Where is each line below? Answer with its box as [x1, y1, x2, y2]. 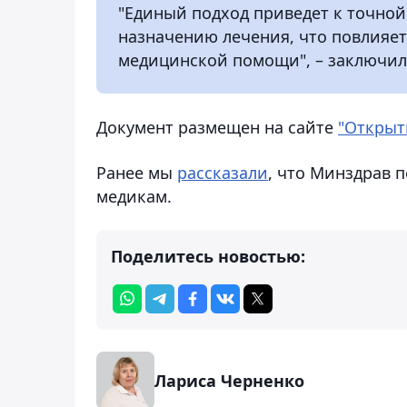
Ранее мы [96, 161, 177, 184]
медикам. [96, 184, 172, 207]
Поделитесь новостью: [111, 244, 305, 267]
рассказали [177, 161, 268, 184]
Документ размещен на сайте [96, 115, 338, 138]
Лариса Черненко [154, 369, 304, 392]
